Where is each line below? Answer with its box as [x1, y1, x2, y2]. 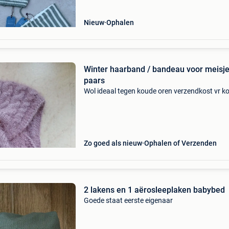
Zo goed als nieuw [83, 139, 142, 147]
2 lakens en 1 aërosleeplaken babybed [83, 185, 225, 195]
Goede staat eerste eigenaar [83, 196, 173, 204]
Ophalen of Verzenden [144, 139, 217, 147]
